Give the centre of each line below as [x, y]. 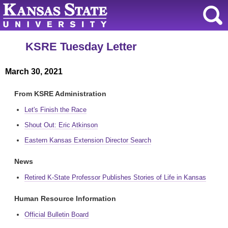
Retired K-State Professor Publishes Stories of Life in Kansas [115, 177]
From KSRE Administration [60, 94]
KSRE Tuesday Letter [81, 47]
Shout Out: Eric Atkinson [61, 125]
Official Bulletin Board [56, 215]
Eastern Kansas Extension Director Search [88, 140]
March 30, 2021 [34, 72]
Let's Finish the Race [55, 110]
